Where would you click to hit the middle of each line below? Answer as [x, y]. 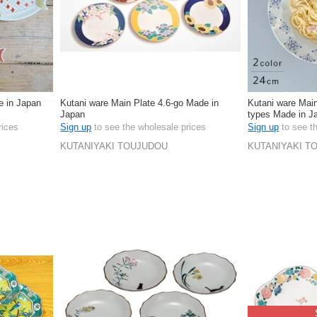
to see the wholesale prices [149, 127]
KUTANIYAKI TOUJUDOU [114, 146]
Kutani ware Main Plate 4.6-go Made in [140, 103]
